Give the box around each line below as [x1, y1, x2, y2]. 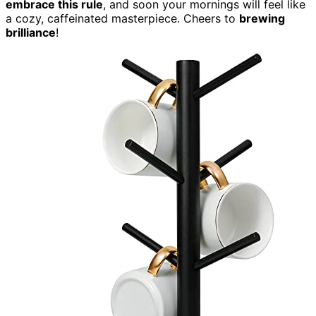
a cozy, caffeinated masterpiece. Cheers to [6, 11, 239, 25]
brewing [239, 11, 285, 25]
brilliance [6, 25, 56, 39]
